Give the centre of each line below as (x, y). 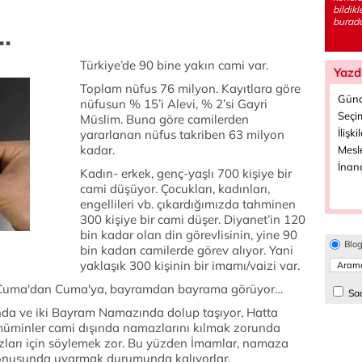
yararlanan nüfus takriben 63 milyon (182, 135)
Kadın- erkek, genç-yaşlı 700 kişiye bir (186, 173)
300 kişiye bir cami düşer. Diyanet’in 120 (193, 219)
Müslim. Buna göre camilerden (164, 119)
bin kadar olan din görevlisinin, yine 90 (189, 235)
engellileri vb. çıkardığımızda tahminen (188, 204)
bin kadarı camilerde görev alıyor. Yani (187, 250)
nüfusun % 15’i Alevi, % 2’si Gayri (174, 104)
